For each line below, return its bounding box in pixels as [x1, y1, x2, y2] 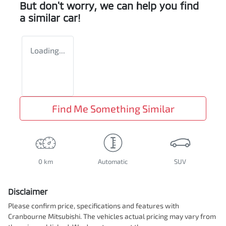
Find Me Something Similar [51, 102, 175, 115]
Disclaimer [8, 187, 47, 197]
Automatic [98, 157, 128, 166]
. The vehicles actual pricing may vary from [80, 212, 216, 221]
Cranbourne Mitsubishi [8, 212, 80, 221]
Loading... [30, 45, 65, 55]
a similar [20, 12, 63, 24]
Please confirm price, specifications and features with [8, 201, 179, 210]
